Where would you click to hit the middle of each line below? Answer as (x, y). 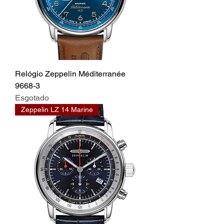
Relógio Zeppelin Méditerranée (70, 74)
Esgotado (32, 98)
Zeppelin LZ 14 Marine (57, 110)
